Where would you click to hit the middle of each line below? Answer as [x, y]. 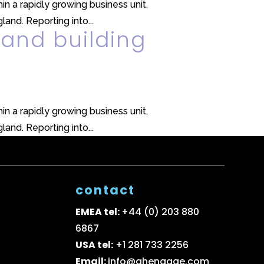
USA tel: [95, 245]
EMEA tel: [99, 212]
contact [105, 190]
